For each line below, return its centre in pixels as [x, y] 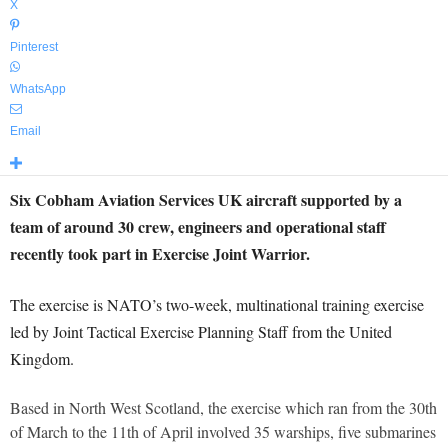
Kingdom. [42, 358]
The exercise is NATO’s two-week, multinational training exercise [217, 304]
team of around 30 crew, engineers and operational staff [198, 226]
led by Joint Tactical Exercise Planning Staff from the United [201, 331]
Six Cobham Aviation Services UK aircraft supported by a [206, 199]
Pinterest [34, 47]
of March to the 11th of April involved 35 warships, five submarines [223, 431]
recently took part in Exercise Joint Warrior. [160, 253]
